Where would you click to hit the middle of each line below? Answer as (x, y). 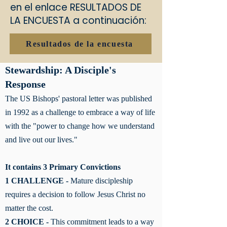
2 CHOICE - (28, 222)
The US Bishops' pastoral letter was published (79, 99)
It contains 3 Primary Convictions (64, 167)
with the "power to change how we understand (80, 126)
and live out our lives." (42, 140)
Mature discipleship (101, 181)
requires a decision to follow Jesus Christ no (75, 194)
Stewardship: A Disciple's (61, 70)
